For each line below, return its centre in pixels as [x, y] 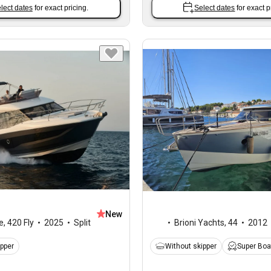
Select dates [215, 8]
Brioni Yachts [199, 222]
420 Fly [21, 222]
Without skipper [191, 246]
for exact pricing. [61, 8]
